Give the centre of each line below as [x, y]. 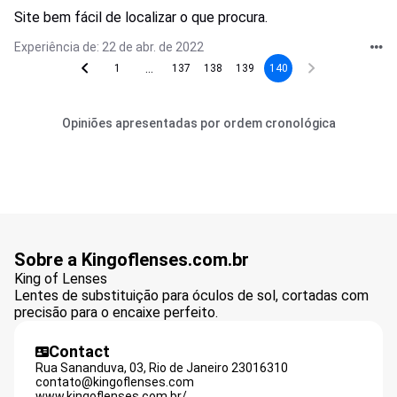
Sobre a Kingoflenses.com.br [132, 260]
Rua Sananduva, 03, [91, 368]
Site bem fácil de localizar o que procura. [141, 17]
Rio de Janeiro [189, 368]
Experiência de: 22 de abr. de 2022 [109, 47]
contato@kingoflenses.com [115, 382]
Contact [79, 351]
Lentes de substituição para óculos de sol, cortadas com [191, 296]
